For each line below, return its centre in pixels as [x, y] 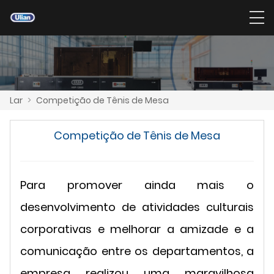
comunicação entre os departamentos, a [137, 251]
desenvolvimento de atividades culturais [137, 207]
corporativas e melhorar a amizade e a [137, 229]
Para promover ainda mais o [137, 185]
